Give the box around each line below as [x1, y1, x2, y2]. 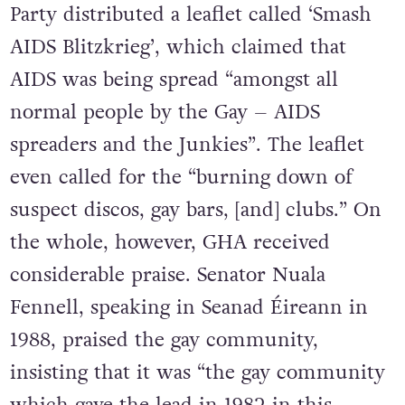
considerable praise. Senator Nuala [9, 260, 325, 288]
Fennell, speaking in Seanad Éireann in [9, 293, 368, 321]
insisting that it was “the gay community [9, 358, 385, 386]
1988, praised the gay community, [9, 325, 318, 353]
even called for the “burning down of [9, 163, 353, 191]
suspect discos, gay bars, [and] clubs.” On [9, 195, 381, 223]
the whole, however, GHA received [9, 228, 330, 256]
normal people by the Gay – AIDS [9, 98, 320, 126]
